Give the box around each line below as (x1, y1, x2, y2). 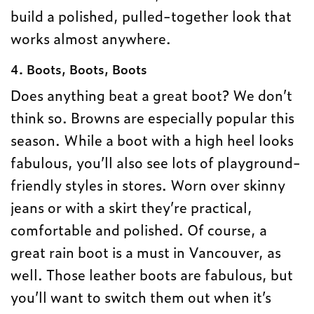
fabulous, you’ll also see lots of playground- (11, 151, 301, 172)
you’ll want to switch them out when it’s (11, 285, 272, 307)
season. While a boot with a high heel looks (11, 128, 294, 150)
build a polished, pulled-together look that (11, 4, 292, 26)
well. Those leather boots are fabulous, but (11, 263, 294, 285)
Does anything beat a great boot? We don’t (11, 83, 293, 105)
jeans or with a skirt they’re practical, (11, 196, 253, 217)
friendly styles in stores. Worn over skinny (11, 173, 286, 195)
